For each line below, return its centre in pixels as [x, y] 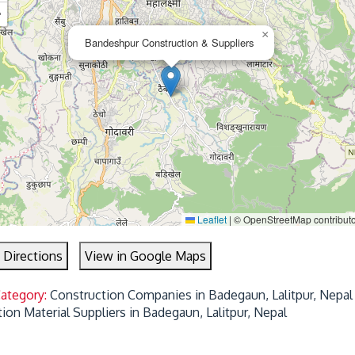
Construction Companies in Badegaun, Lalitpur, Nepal [202, 295]
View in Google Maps [146, 256]
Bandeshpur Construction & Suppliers [170, 43]
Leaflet [211, 219]
